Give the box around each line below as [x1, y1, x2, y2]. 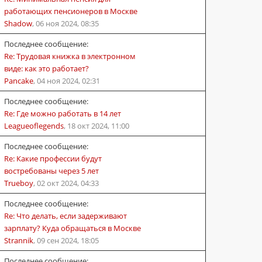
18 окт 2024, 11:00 [67, 120, 129, 131]
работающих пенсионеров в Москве [4, 5, 137, 16]
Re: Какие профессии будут [4, 153, 102, 164]
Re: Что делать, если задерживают [4, 210, 127, 221]
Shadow [4, 18, 32, 29]
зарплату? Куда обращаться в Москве [4, 222, 141, 233]
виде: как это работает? [4, 63, 89, 74]
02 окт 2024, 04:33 [37, 177, 99, 188]
